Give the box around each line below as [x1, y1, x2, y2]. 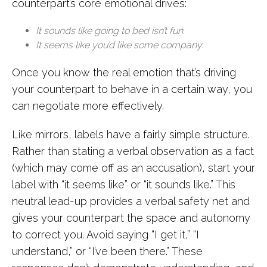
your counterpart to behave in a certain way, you [12, 83, 252, 95]
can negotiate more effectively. [12, 100, 164, 112]
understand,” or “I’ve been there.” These [12, 245, 203, 257]
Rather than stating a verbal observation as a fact [12, 145, 254, 157]
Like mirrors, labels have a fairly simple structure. [12, 128, 250, 141]
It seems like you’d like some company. [36, 39, 203, 51]
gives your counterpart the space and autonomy [12, 212, 250, 224]
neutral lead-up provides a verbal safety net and [12, 195, 250, 207]
